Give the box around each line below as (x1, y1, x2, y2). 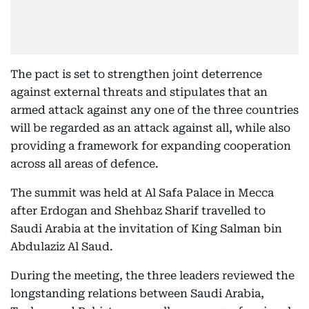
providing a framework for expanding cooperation (10, 139, 291, 152)
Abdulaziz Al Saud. (10, 240, 113, 253)
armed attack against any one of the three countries (10, 103, 299, 117)
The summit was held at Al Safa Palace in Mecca (10, 186, 274, 199)
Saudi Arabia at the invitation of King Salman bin (10, 222, 282, 235)
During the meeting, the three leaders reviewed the (10, 269, 295, 282)
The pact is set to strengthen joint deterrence (10, 68, 262, 81)
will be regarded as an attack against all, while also (10, 121, 290, 134)
